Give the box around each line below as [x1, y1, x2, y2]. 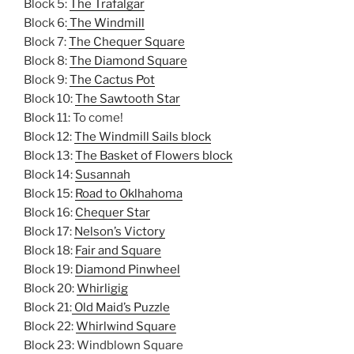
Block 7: [24, 34, 69, 49]
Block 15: [24, 186, 75, 201]
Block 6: [24, 15, 67, 30]
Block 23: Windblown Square [24, 337, 183, 352]
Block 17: [24, 224, 74, 239]
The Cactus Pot [70, 72, 155, 87]
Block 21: [24, 299, 72, 314]
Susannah [75, 167, 130, 182]
